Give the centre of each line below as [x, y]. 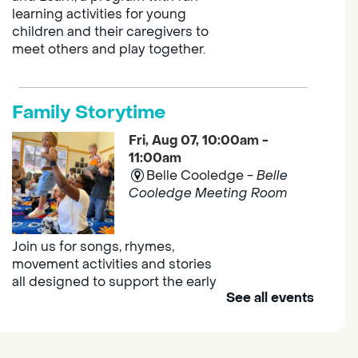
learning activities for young [99, 14]
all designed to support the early [114, 282]
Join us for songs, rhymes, [93, 247]
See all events [270, 298]
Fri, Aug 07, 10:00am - [198, 141]
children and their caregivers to [110, 32]
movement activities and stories [111, 265]
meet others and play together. [108, 50]
